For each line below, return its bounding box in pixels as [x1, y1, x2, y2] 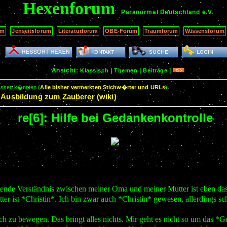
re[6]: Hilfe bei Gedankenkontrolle [17, 110, 213, 125]
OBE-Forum [105, 27, 138, 34]
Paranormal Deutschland [121, 9, 200, 16]
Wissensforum [185, 27, 224, 34]
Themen [113, 67, 138, 73]
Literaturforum [58, 27, 98, 34]
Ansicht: [51, 66, 81, 74]
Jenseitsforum [12, 27, 51, 34]
